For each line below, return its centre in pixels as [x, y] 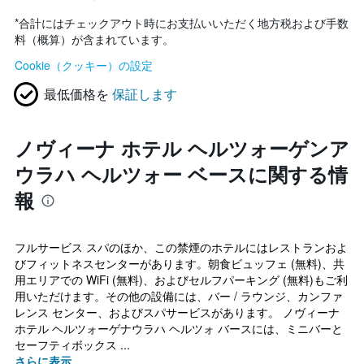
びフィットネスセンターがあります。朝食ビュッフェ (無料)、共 [180, 263]
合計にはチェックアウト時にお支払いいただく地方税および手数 [184, 23]
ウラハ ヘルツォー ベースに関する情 [181, 174]
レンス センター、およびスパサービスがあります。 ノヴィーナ [177, 312]
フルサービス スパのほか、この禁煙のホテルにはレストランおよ [181, 247]
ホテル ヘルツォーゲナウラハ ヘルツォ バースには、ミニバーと [179, 328]
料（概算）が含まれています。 [94, 39]
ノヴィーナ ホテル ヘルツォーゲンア [182, 148]
